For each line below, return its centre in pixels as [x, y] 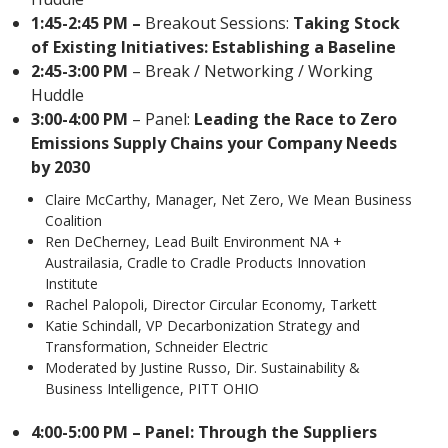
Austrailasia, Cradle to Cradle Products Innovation [206, 263]
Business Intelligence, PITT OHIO [152, 389]
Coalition [74, 221]
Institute [72, 284]
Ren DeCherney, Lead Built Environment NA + [194, 242]
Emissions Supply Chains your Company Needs [214, 142]
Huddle [58, 94]
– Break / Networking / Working [253, 70]
